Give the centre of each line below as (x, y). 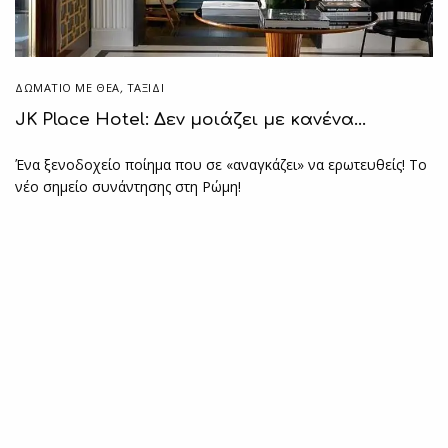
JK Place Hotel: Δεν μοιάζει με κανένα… (190, 120)
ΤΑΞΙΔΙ (145, 88)
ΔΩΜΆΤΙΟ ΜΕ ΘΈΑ (67, 88)
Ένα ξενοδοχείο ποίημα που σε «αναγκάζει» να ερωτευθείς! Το (221, 165)
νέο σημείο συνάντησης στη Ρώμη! (128, 187)
